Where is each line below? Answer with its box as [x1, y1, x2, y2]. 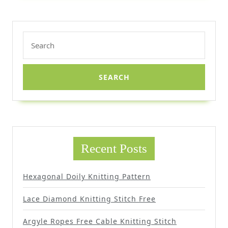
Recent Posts [81, 141, 147, 156]
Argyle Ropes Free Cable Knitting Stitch [23, 216, 177, 226]
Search [22, 32, 49, 43]
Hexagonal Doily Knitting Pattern [23, 172, 151, 182]
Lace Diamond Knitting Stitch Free [23, 194, 156, 204]
